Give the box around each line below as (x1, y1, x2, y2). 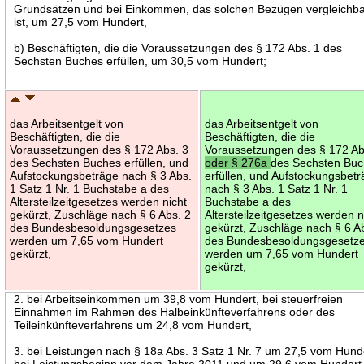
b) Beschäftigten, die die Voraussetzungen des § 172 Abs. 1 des (14, 41, 343, 54)
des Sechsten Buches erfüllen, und (10, 155, 189, 169)
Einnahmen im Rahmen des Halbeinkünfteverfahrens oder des (14, 305, 336, 318)
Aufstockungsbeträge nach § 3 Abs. (10, 168, 193, 182)
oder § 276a (205, 155, 271, 169)
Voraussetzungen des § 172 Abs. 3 (10, 142, 189, 156)
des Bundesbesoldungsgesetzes (10, 220, 177, 234)
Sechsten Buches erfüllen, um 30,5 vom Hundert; (14, 54, 267, 67)
